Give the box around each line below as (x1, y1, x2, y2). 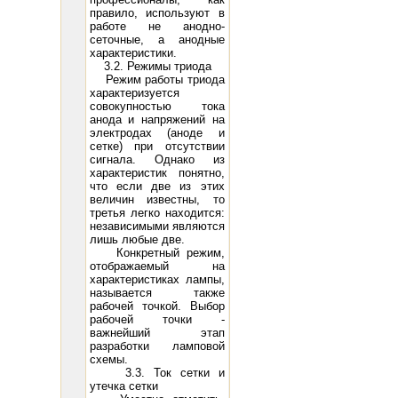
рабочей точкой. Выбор (89, 299, 225, 313)
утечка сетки (89, 379, 158, 393)
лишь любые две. (89, 233, 185, 246)
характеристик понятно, (89, 166, 225, 179)
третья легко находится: (89, 206, 225, 219)
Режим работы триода (89, 73, 225, 86)
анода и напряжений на (89, 113, 225, 126)
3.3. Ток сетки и (89, 366, 225, 379)
